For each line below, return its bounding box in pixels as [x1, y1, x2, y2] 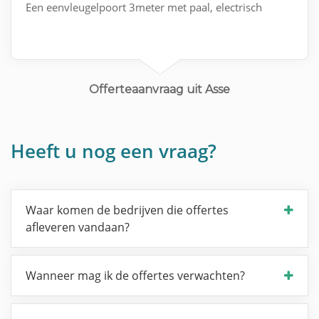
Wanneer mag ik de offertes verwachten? [26, 268, 245, 284]
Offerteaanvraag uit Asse [89, 83, 230, 97]
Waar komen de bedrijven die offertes [26, 202, 229, 219]
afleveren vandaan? [26, 219, 130, 236]
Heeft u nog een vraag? [11, 138, 216, 164]
